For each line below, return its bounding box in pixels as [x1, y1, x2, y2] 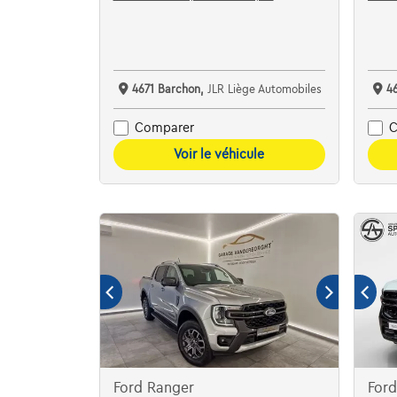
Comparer [134, 121, 194, 136]
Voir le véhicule [174, 146, 265, 161]
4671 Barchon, [131, 82, 207, 96]
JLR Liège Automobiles [206, 82, 322, 96]
